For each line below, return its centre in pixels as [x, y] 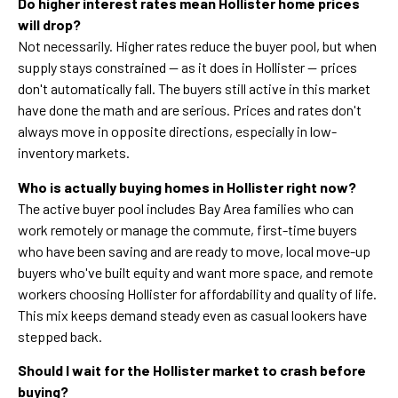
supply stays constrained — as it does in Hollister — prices [187, 68]
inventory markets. [74, 153]
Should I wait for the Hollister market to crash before [192, 370]
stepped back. [60, 336]
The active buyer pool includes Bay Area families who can [186, 208]
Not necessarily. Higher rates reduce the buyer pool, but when [197, 46]
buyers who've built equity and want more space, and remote [195, 272]
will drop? [49, 25]
